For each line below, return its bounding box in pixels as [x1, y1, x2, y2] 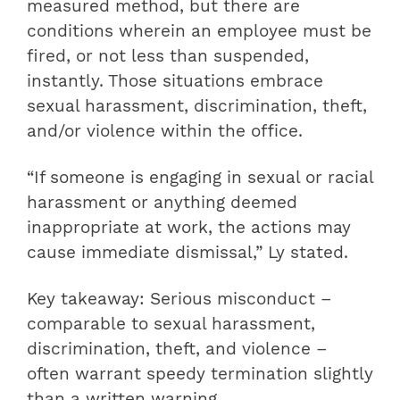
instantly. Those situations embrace [27, 71, 323, 91]
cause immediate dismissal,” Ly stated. [27, 242, 348, 262]
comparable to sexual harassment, [27, 313, 315, 334]
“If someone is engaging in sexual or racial [27, 167, 373, 187]
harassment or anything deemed [27, 192, 297, 212]
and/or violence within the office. [27, 121, 303, 141]
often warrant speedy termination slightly [27, 363, 373, 384]
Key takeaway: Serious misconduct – [27, 288, 332, 309]
